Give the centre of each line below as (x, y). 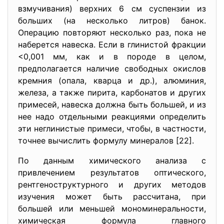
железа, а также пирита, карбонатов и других (112, 92)
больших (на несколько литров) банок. (112, 20)
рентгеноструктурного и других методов (112, 184)
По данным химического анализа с (112, 160)
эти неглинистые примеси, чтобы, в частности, (112, 128)
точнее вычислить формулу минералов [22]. (106, 140)
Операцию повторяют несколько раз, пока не (112, 32)
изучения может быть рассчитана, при (112, 196)
